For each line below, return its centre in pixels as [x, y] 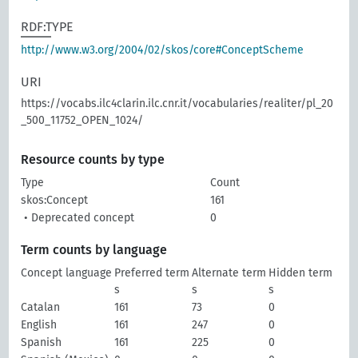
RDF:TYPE [48, 27]
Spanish [42, 342]
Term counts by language [94, 250]
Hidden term [301, 273]
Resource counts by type [93, 159]
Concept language [67, 273]
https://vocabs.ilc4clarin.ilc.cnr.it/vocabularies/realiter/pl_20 [177, 103]
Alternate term [229, 273]
